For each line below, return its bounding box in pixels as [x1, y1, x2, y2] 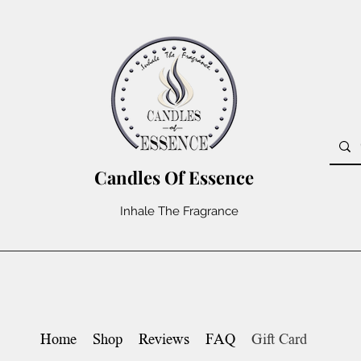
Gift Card [251, 332, 307, 349]
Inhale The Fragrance [119, 204, 239, 218]
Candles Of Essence [94, 165, 254, 189]
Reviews [139, 332, 189, 349]
